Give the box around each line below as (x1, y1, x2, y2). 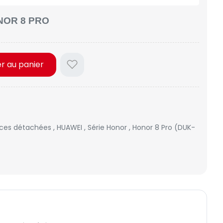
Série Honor (88, 122, 129, 133)
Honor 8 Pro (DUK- (132, 122, 195, 133)
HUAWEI (57, 122, 84, 133)
